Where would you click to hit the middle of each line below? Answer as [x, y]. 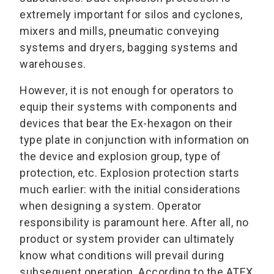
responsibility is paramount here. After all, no [134, 222]
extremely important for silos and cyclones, [131, 14]
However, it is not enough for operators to [126, 90]
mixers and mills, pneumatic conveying [120, 31]
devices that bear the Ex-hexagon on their [126, 123]
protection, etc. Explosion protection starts [129, 172]
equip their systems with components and [128, 106]
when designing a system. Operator [111, 206]
